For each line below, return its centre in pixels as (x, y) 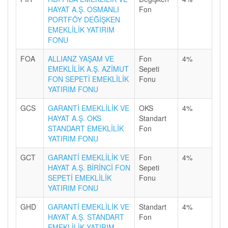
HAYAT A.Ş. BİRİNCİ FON (89, 167)
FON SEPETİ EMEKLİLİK (88, 79)
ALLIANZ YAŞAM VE (81, 59)
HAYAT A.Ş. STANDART (86, 217)
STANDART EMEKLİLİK (86, 128)
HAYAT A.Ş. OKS (75, 118)
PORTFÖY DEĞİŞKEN (84, 19)
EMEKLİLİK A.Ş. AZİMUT (88, 69)
